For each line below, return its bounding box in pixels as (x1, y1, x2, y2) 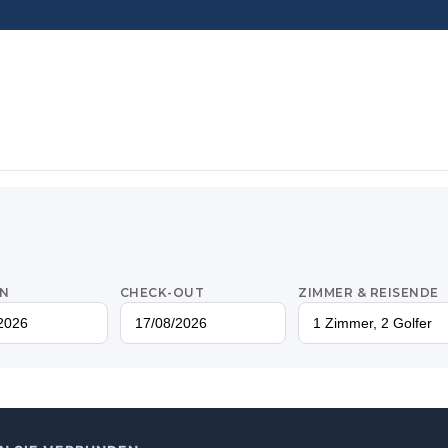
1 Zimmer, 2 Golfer (313, 315, 433, 331)
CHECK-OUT (119, 285, 205, 300)
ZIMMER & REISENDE (298, 285, 439, 300)
